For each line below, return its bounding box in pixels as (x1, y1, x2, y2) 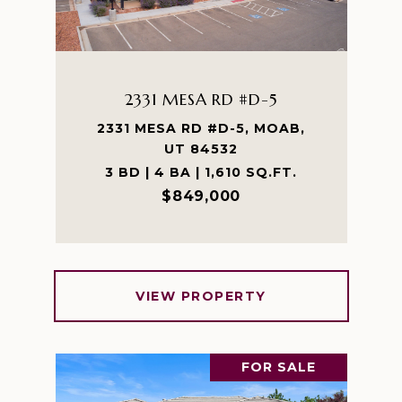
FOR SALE (240, 359, 316, 375)
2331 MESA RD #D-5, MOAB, (97, 120, 305, 136)
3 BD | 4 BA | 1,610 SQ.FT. (105, 164, 297, 180)
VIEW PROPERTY (135, 288, 267, 304)
